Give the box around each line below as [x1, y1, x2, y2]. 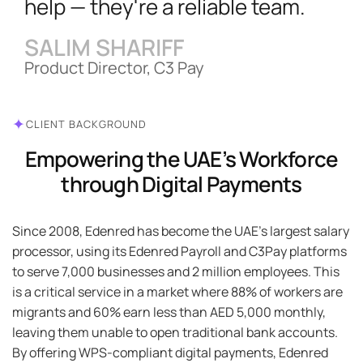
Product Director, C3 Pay [24, 56, 204, 79]
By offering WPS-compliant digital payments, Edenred [12, 343, 328, 361]
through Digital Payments [61, 169, 302, 199]
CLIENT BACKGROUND [26, 116, 147, 131]
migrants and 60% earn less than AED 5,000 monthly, [12, 302, 326, 321]
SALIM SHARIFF [24, 31, 184, 62]
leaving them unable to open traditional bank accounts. [12, 322, 338, 341]
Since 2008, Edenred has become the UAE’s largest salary [12, 221, 349, 240]
